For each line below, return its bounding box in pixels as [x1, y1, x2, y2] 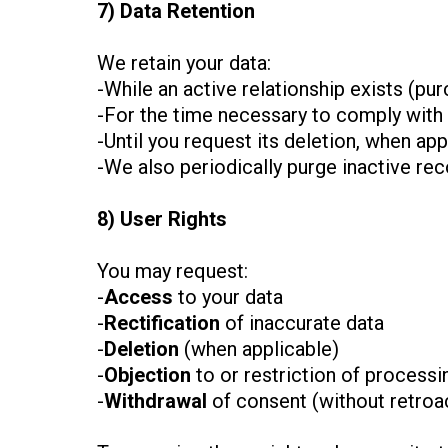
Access [104, 285, 173, 310]
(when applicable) [179, 337, 339, 362]
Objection [104, 363, 191, 388]
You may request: [97, 259, 248, 284]
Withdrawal [104, 389, 207, 414]
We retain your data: [97, 51, 271, 76]
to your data [173, 285, 283, 310]
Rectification [104, 311, 220, 336]
